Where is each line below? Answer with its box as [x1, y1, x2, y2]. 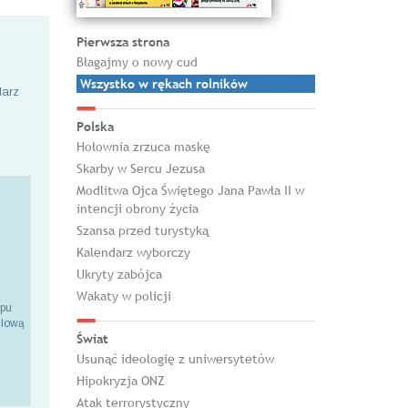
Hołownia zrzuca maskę [76, 138, 210, 155]
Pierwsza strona [76, 34, 169, 50]
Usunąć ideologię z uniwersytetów [76, 351, 274, 367]
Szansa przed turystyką [76, 222, 209, 239]
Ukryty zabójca [76, 266, 162, 282]
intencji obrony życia [76, 200, 199, 217]
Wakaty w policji [76, 288, 171, 304]
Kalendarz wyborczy [76, 244, 190, 260]
